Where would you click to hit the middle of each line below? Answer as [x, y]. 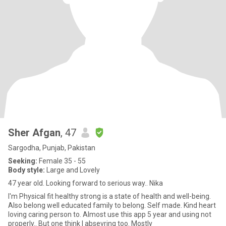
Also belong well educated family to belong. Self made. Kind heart [112, 205]
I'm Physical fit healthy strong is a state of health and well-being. [109, 196]
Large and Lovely [72, 170]
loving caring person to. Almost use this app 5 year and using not [110, 214]
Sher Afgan [34, 133]
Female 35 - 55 [62, 161]
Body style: [26, 170]
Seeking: [23, 161]
